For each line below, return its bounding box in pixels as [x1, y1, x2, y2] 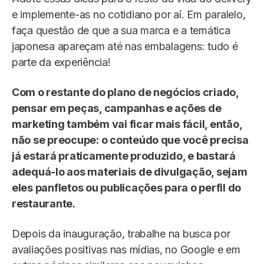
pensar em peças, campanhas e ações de [12, 101, 222, 114]
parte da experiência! [12, 55, 111, 68]
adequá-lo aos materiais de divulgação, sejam [12, 165, 247, 178]
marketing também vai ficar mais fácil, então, [12, 117, 242, 130]
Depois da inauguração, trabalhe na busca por [12, 227, 230, 240]
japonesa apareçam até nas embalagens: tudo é [12, 39, 238, 52]
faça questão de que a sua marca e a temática [12, 24, 230, 37]
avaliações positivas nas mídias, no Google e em [12, 243, 240, 256]
